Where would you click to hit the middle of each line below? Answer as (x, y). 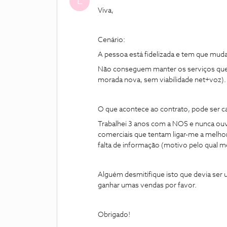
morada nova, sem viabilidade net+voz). (162, 80)
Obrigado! (114, 215)
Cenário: (111, 40)
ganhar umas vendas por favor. (147, 185)
